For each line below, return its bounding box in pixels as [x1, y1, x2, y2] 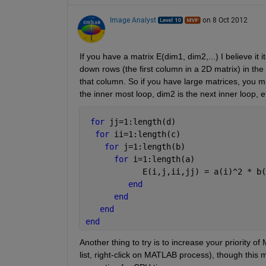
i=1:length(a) [132, 154, 195, 164]
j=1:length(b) [123, 141, 185, 151]
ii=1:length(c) [113, 129, 180, 139]
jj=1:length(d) [109, 116, 176, 126]
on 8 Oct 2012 [202, 15, 248, 24]
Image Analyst [109, 15, 156, 24]
